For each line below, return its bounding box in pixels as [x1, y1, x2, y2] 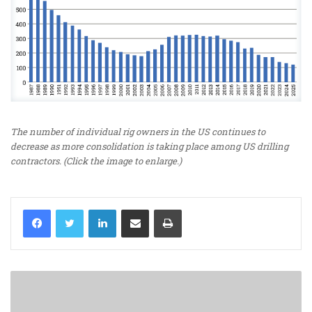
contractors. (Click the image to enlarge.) [10, 154, 182, 167]
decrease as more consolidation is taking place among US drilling [10, 139, 288, 153]
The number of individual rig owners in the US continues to [10, 125, 265, 138]
